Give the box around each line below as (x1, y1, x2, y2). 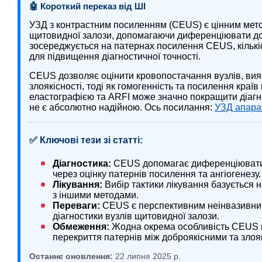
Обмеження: (53, 221, 109, 232)
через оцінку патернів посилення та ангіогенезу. (53, 168, 261, 179)
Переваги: (53, 200, 100, 211)
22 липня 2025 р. (113, 251, 181, 261)
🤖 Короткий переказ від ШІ (29, 1, 146, 11)
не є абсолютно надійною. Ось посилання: (29, 102, 215, 112)
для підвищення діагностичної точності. (29, 51, 201, 61)
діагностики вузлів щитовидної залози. (53, 211, 219, 221)
